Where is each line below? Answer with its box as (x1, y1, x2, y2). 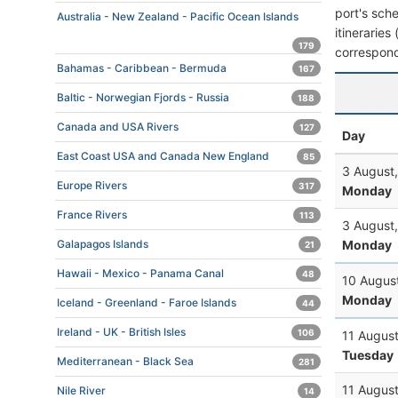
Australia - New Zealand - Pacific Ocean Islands (57, 10, 298, 23)
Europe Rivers (57, 179, 127, 192)
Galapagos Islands (57, 237, 148, 251)
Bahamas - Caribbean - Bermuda (57, 61, 227, 75)
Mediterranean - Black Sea (57, 354, 194, 368)
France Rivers (57, 208, 127, 221)
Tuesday (342, 346, 394, 362)
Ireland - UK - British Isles (57, 325, 186, 338)
